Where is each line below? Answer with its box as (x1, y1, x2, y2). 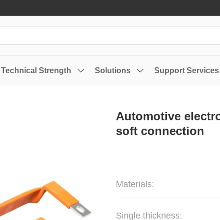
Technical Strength (1, 66, 71, 75)
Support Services (154, 66, 219, 75)
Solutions (95, 66, 131, 75)
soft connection (116, 124, 204, 137)
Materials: (116, 179, 154, 189)
